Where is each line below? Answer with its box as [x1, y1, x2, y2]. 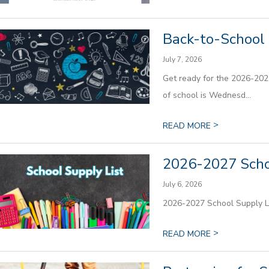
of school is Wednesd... [162, 89, 251, 101]
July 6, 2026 [162, 179, 202, 189]
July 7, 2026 [162, 54, 202, 64]
